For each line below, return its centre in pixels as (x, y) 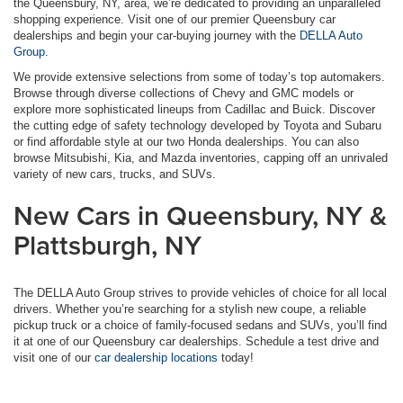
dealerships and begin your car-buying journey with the (157, 35)
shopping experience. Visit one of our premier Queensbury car (175, 19)
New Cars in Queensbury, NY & (200, 215)
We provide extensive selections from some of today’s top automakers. (199, 76)
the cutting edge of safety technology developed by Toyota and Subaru (197, 125)
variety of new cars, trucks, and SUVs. (115, 174)
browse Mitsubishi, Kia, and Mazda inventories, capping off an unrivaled (201, 157)
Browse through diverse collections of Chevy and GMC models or (184, 93)
